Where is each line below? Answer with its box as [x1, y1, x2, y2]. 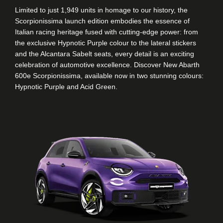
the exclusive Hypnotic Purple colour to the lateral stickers [15, 38, 196, 47]
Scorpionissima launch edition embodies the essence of [15, 16, 190, 25]
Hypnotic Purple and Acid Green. [15, 82, 117, 91]
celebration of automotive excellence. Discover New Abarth [15, 60, 200, 69]
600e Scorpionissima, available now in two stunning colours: [15, 71, 204, 80]
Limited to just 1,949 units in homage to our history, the [15, 5, 188, 14]
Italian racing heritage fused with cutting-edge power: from [15, 27, 198, 36]
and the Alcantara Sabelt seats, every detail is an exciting [15, 49, 194, 58]
